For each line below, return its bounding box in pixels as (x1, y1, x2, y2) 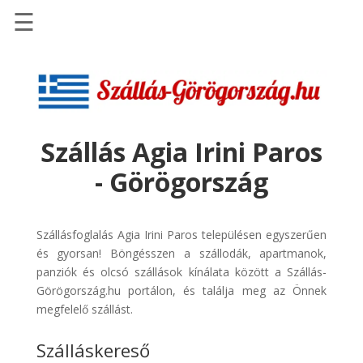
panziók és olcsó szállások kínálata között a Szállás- (36, 263, 327, 280)
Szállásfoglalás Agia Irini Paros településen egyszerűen (36, 226, 327, 242)
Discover (26, 241, 91, 263)
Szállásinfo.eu (26, 122, 131, 144)
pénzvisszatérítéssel (26, 173, 181, 194)
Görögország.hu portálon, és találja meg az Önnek (36, 282, 327, 298)
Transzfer (26, 292, 102, 314)
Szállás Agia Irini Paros (40, 134, 322, 169)
